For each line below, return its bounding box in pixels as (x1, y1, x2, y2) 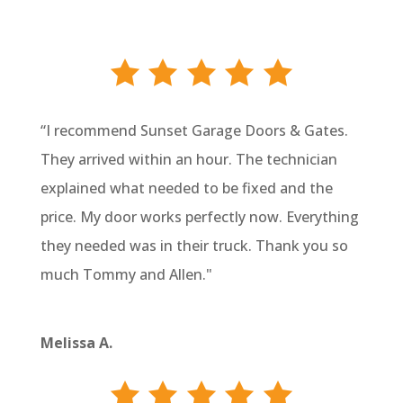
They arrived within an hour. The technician (40, 148, 337, 169)
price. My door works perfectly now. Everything (40, 206, 359, 227)
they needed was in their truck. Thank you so (40, 235, 348, 255)
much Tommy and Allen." (40, 264, 212, 284)
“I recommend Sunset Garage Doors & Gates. (40, 120, 348, 140)
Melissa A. (40, 332, 112, 353)
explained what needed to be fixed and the (40, 177, 333, 198)
